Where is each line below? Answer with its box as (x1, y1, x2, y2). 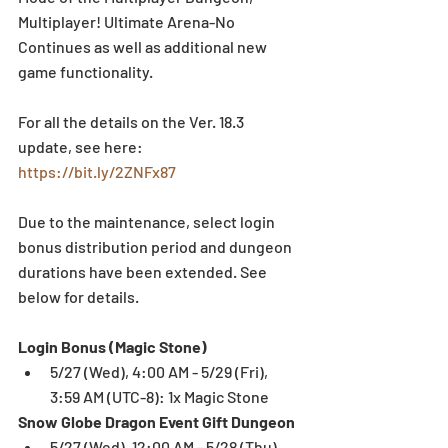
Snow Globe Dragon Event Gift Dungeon (18, 412, 295, 432)
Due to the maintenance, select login (18, 212, 278, 232)
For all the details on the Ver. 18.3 (18, 112, 247, 132)
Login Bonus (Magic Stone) (18, 337, 207, 357)
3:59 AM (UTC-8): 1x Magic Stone (50, 387, 272, 407)
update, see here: (18, 137, 146, 157)
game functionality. (18, 62, 153, 82)
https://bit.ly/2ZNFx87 (18, 162, 176, 182)
